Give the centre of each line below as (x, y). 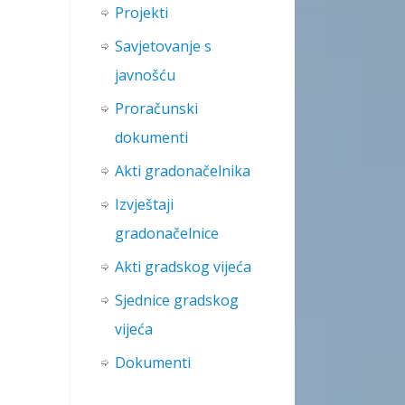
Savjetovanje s (163, 47)
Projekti (141, 13)
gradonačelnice (167, 234)
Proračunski (156, 109)
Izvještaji (144, 205)
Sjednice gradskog (177, 301)
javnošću (145, 75)
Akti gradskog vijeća (183, 267)
